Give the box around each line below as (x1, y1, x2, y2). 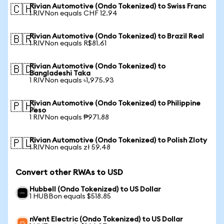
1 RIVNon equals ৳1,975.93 (29, 77, 114, 84)
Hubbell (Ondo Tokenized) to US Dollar (29, 186, 161, 193)
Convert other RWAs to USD (15, 168, 123, 176)
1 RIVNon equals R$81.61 (29, 40, 106, 47)
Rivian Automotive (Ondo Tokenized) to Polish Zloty (29, 137, 207, 144)
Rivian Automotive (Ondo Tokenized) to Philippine (29, 100, 200, 107)
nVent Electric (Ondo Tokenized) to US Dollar (29, 216, 183, 223)
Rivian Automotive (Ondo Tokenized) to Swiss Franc (29, 3, 206, 10)
